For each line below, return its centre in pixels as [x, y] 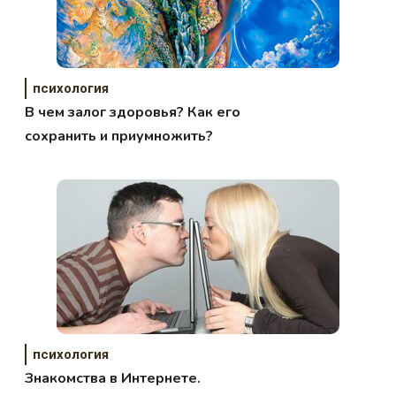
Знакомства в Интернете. [113, 378]
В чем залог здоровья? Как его [133, 112]
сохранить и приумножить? [119, 136]
